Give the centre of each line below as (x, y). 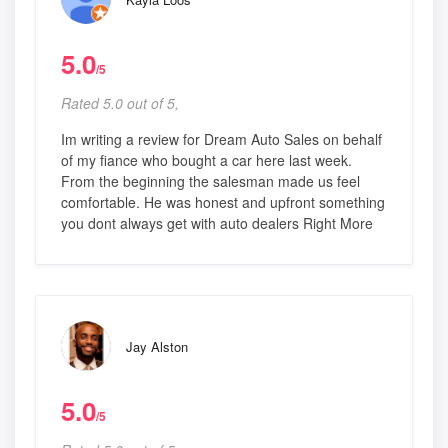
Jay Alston (157, 347)
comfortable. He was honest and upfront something (223, 202)
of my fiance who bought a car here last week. (206, 160)
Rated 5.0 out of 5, (120, 103)
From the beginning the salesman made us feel (210, 181)
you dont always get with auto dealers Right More (217, 223)
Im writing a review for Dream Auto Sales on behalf (221, 139)
